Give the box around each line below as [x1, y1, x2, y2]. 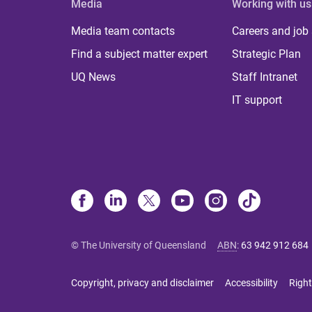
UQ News [71, 70, 116, 84]
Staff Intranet [232, 70, 298, 84]
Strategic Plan [232, 47, 302, 61]
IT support [232, 93, 283, 107]
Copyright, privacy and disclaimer [71, 277, 214, 288]
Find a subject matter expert [71, 47, 208, 61]
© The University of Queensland [71, 240, 206, 251]
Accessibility [225, 277, 278, 288]
